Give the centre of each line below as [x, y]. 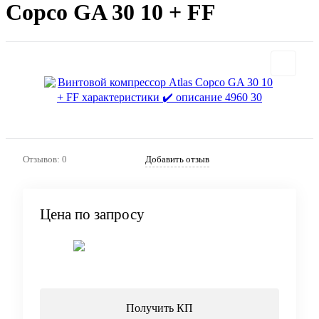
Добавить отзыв [177, 159]
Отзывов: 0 [45, 159]
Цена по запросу [92, 214]
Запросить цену [208, 260]
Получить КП [159, 308]
